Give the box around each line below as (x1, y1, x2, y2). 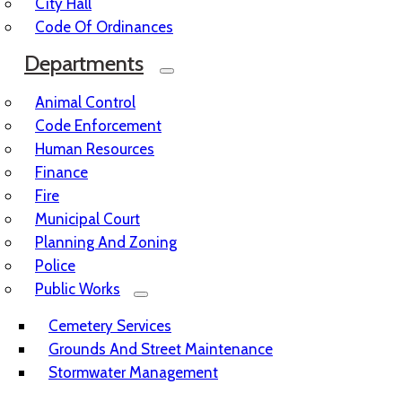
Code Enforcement (35, 117, 162, 135)
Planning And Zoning (35, 233, 177, 251)
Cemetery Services (48, 317, 171, 335)
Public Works (35, 280, 120, 298)
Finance (35, 163, 88, 181)
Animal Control (35, 93, 135, 111)
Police (35, 257, 75, 275)
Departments (24, 50, 144, 76)
